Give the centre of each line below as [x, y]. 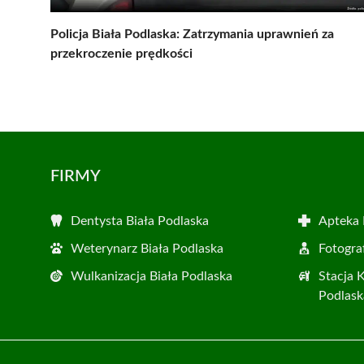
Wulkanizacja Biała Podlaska [152, 277]
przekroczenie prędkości [121, 54]
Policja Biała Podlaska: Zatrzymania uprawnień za [192, 35]
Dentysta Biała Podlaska [140, 221]
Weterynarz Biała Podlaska [147, 249]
